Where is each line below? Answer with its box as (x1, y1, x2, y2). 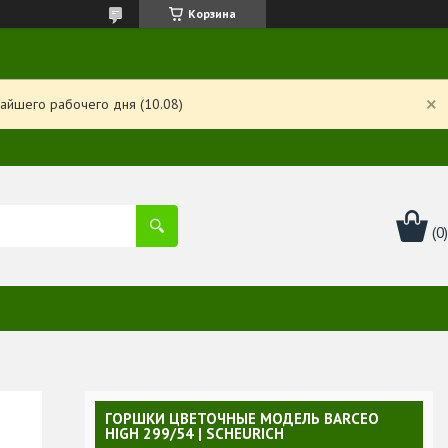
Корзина (188, 6, 236, 21)
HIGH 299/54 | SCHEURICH (105, 423, 284, 443)
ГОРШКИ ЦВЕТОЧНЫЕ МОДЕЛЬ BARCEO (105, 408, 379, 428)
